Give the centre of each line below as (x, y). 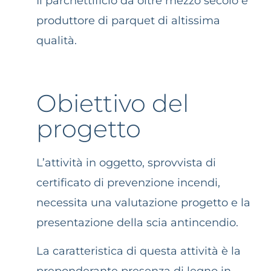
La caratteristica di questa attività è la (139, 251)
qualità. (57, 40)
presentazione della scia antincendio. (139, 222)
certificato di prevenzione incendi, (128, 182)
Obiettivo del (113, 103)
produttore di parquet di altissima (128, 20)
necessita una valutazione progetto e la (143, 202)
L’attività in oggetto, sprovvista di (126, 162)
